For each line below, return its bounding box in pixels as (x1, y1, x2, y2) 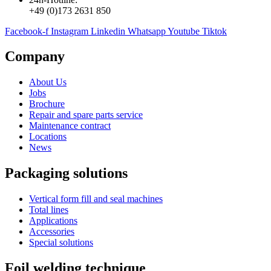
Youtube (168, 25, 200, 36)
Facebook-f (5, 25, 48, 36)
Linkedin (91, 25, 125, 36)
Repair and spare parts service (29, 109, 143, 120)
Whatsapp (128, 25, 166, 36)
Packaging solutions (5, 165, 128, 181)
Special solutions (29, 237, 93, 248)
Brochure (29, 99, 65, 109)
